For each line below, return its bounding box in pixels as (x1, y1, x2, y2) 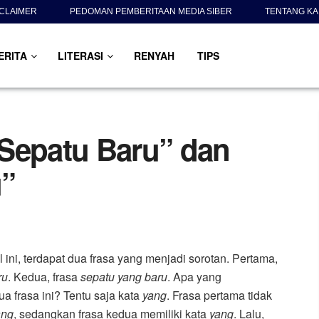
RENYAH (133, 48, 174, 63)
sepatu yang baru (80, 268, 167, 285)
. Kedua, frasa (8, 268, 80, 285)
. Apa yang (167, 268, 221, 285)
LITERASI (57, 48, 103, 63)
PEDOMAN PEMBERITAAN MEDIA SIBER (70, 6, 232, 16)
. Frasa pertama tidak (167, 286, 272, 303)
